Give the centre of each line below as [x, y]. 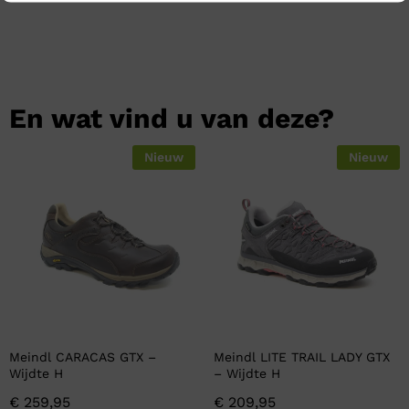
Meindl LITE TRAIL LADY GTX [302, 357]
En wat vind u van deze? [172, 119]
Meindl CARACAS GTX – [83, 357]
